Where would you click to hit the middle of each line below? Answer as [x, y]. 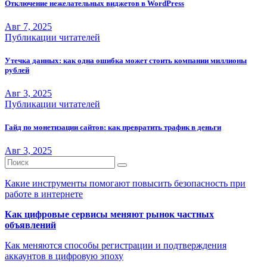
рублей [17, 70]
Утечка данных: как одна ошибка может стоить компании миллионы [126, 60]
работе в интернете [44, 194]
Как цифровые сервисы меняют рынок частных [109, 215]
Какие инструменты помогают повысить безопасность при [125, 184]
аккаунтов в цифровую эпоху [64, 256]
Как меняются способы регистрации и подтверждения [116, 246]
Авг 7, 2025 [28, 26]
